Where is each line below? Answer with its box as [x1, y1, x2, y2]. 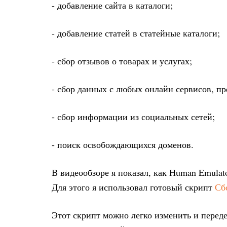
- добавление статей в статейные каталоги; [52, 27, 220, 39]
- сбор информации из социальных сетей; [52, 110, 215, 123]
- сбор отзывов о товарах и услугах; [52, 55, 192, 67]
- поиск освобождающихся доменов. [52, 138, 194, 150]
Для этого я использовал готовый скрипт [52, 181, 215, 193]
